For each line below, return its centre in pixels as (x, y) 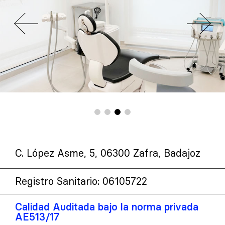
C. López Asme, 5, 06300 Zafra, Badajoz (108, 153)
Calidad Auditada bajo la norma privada (107, 207)
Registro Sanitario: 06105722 (81, 181)
